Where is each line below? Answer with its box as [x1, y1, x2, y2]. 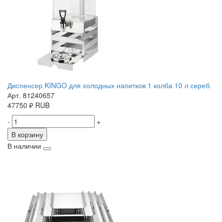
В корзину [11, 129, 43, 140]
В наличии [7, 141, 41, 151]
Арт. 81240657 [7, 90, 55, 101]
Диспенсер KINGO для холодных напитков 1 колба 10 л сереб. [7, 80, 212, 91]
